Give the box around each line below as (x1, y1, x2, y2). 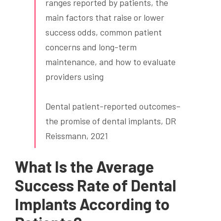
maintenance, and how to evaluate (45, 56, 176, 68)
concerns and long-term (45, 41, 137, 53)
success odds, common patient (45, 27, 162, 38)
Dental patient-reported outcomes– (45, 101, 181, 112)
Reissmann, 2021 (45, 130, 108, 142)
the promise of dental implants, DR (45, 115, 176, 127)
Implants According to (15, 194, 170, 214)
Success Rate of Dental (15, 176, 176, 195)
